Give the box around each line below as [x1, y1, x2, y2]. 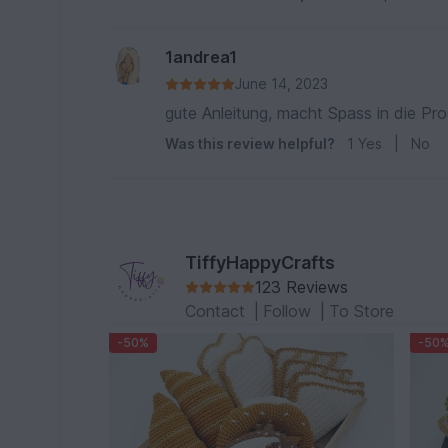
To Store [329, 301, 395, 321]
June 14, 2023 [235, 75, 329, 92]
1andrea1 [165, 47, 238, 67]
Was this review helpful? [165, 135, 336, 152]
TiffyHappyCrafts [185, 252, 336, 273]
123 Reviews [255, 277, 349, 297]
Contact [185, 301, 251, 321]
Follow [263, 301, 317, 321]
